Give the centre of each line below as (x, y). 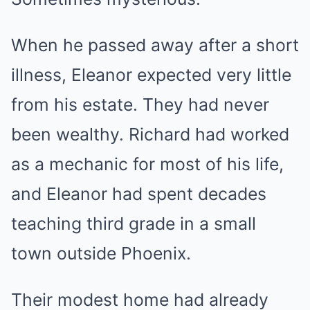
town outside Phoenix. (101, 253)
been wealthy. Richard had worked (150, 134)
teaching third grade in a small (134, 224)
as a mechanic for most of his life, (147, 164)
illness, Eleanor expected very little (151, 75)
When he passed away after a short (155, 45)
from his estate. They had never (140, 104)
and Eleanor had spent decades (139, 194)
